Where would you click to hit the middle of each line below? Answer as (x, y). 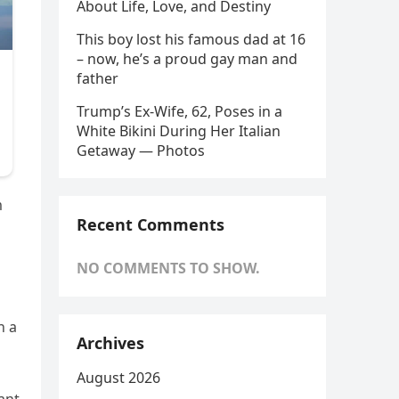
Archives (110, 343)
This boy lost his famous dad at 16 (191, 39)
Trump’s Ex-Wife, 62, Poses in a (179, 111)
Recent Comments (151, 224)
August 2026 (118, 378)
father (98, 78)
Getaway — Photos (141, 151)
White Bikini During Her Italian (179, 131)
